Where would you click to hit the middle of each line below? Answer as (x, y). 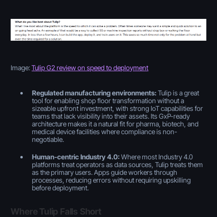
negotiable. (48, 139)
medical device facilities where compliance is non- (105, 131)
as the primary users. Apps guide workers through (105, 172)
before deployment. (61, 187)
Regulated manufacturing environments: (94, 93)
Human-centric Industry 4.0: (76, 156)
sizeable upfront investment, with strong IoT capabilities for (118, 108)
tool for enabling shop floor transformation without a (108, 100)
